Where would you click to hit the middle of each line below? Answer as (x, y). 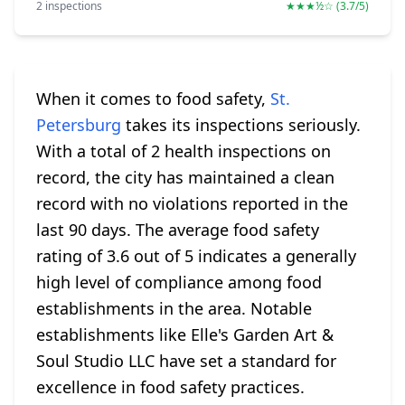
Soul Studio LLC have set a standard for (186, 361)
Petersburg (79, 125)
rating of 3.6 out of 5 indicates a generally (196, 256)
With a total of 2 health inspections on (184, 151)
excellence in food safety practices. (170, 387)
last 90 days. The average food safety (178, 230)
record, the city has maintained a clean (185, 177)
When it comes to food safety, (153, 99)
